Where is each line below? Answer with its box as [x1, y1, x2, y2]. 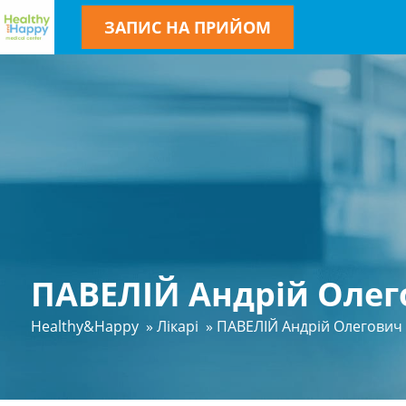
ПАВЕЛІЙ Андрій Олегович [216, 316, 402, 336]
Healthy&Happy [30, 316, 139, 336]
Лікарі [156, 316, 198, 336]
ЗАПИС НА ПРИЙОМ [104, 16, 271, 38]
